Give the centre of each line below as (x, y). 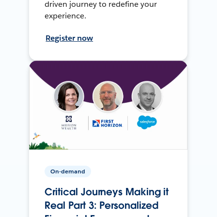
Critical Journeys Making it (107, 192)
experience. (66, 15)
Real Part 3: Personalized (101, 205)
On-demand (68, 171)
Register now (70, 38)
